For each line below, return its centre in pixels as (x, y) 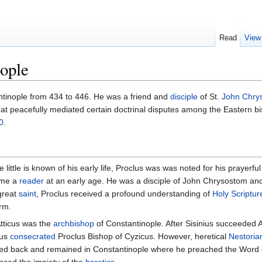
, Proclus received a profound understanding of (124, 194)
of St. (210, 97)
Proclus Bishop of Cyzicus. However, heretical (142, 237)
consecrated (33, 237)
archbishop (74, 224)
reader (32, 181)
